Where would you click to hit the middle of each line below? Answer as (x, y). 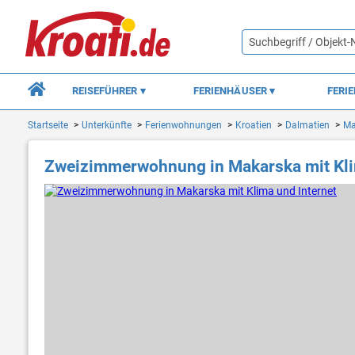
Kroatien (254, 126)
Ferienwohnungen (183, 126)
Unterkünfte (107, 126)
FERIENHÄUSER (231, 90)
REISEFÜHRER (106, 90)
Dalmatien (307, 126)
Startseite (48, 126)
